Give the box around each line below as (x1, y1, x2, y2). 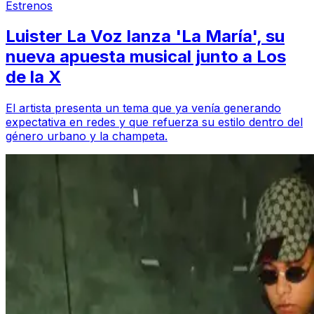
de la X (6, 67, 61, 88)
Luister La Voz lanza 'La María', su (6, 26, 285, 47)
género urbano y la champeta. (6, 129, 168, 144)
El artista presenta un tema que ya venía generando (6, 101, 281, 116)
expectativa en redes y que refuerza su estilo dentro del (6, 115, 303, 130)
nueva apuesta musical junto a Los (6, 46, 286, 67)
